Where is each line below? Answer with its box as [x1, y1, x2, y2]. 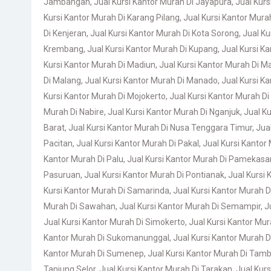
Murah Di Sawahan [44, 201, 116, 211]
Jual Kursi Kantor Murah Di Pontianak [84, 170, 224, 180]
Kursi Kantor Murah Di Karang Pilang [44, 13, 180, 22]
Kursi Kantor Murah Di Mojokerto [44, 91, 166, 101]
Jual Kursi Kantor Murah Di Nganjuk [108, 107, 240, 117]
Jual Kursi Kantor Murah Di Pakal [76, 139, 199, 148]
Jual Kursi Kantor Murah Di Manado [85, 76, 218, 85]
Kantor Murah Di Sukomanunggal [44, 233, 169, 243]
